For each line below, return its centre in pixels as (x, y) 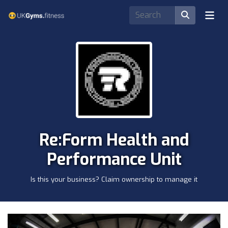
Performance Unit (114, 159)
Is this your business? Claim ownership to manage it (114, 179)
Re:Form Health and (114, 140)
